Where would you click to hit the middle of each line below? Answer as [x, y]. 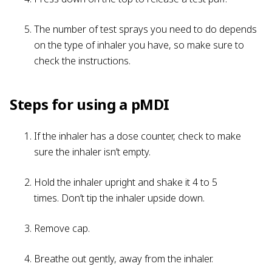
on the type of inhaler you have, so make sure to [139, 45]
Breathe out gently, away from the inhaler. [125, 258]
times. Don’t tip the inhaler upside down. [121, 198]
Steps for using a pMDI [90, 104]
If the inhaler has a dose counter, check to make [138, 136]
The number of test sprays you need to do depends [145, 29]
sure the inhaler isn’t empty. [93, 151]
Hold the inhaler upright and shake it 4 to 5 [126, 182]
